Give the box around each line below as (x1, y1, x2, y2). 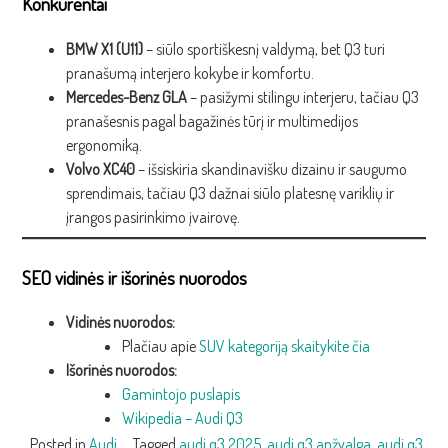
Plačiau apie (121, 336, 199, 357)
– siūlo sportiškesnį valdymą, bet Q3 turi (142, 38, 385, 59)
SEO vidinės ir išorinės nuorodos (22, 265, 248, 289)
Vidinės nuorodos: (65, 312, 175, 333)
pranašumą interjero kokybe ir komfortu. (65, 62, 314, 83)
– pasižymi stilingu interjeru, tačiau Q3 (186, 86, 419, 107)
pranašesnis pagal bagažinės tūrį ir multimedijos (65, 110, 358, 131)
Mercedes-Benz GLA (65, 86, 187, 107)
